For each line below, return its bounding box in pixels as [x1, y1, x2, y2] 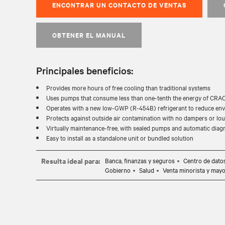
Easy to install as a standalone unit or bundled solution [46, 133, 193, 142]
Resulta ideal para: [41, 155, 100, 166]
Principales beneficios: [36, 64, 133, 77]
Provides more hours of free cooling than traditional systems [46, 83, 210, 92]
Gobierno [105, 165, 131, 174]
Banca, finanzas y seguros [105, 156, 175, 165]
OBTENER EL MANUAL [52, 30, 126, 40]
